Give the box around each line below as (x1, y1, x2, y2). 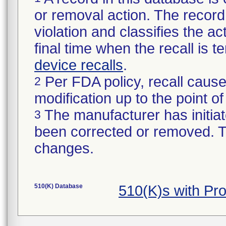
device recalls (34, 57, 123, 73)
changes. (34, 140, 94, 156)
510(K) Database (34, 183, 83, 190)
